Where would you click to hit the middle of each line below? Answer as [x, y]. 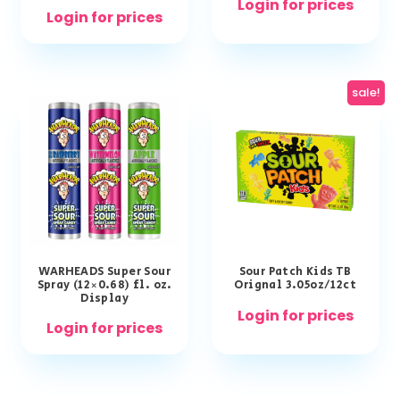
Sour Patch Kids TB [295, 272]
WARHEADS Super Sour [104, 272]
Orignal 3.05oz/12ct [296, 286]
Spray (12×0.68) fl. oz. [104, 286]
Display [105, 299]
